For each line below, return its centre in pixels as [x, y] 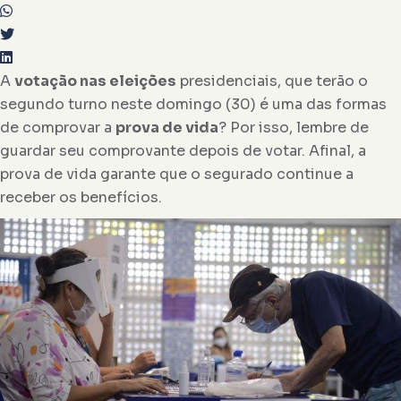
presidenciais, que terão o [272, 81]
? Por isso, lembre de [294, 128]
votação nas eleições [95, 81]
